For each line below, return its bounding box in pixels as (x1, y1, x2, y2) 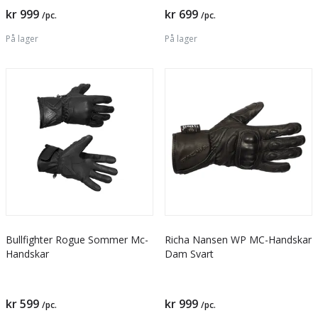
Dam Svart (165, 247, 214, 261)
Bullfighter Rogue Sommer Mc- (6, 233, 148, 246)
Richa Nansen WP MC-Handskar (165, 233, 312, 246)
